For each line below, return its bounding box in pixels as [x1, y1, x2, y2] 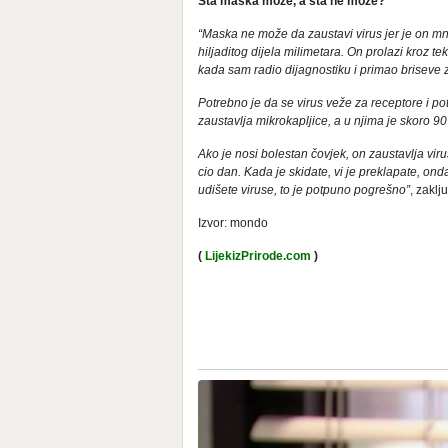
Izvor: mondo [198, 216, 268, 231]
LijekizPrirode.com [205, 249, 311, 264]
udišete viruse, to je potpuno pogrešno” [198, 183, 410, 198]
